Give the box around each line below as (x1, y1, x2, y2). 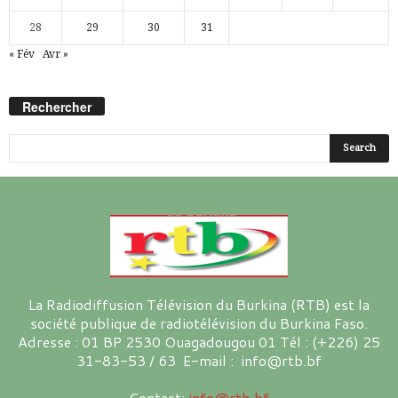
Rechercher (22, 98, 92, 116)
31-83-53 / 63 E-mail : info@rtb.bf (76, 350, 322, 371)
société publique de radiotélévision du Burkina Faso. (30, 313, 368, 334)
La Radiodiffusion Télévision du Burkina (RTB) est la (28, 294, 370, 315)
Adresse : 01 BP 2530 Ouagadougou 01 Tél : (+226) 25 (18, 331, 380, 353)
